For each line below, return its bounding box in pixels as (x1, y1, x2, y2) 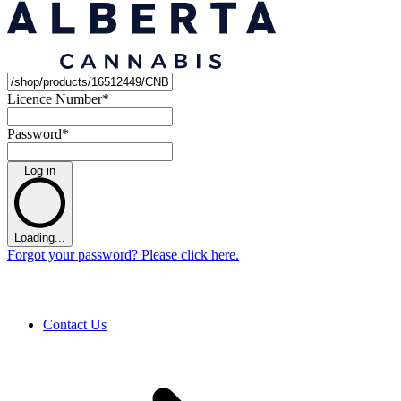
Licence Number (7, 90, 102, 107)
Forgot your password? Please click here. (7, 247, 239, 263)
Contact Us (43, 317, 107, 333)
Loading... (14, 231, 65, 245)
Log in (24, 163, 55, 177)
